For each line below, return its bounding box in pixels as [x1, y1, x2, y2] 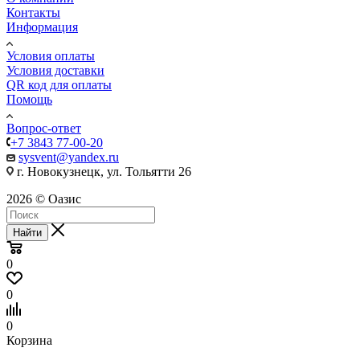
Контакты [6, 5, 60, 19]
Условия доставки [6, 63, 104, 77]
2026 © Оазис [6, 191, 81, 206]
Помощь [6, 92, 52, 106]
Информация [6, 19, 78, 34]
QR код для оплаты [6, 77, 112, 92]
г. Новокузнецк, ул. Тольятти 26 [14, 164, 191, 178]
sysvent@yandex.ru [18, 149, 119, 164]
